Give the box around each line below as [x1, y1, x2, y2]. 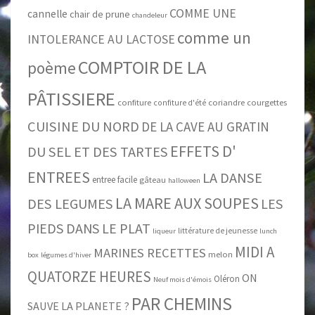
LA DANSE [202, 169, 262, 188]
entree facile [92, 174, 137, 186]
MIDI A [235, 243, 274, 262]
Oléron [214, 273, 240, 285]
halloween [168, 176, 200, 186]
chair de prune [70, 8, 130, 21]
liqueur [153, 226, 176, 236]
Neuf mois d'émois [153, 275, 212, 285]
